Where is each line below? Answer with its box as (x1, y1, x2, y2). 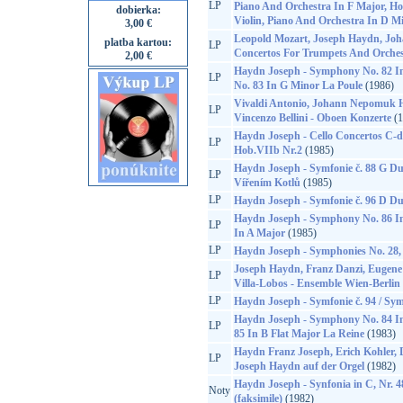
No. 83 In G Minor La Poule (233, 79, 363, 92)
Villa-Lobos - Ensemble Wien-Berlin (233, 277, 400, 290)
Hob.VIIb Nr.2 (233, 144, 302, 157)
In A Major (233, 227, 285, 239)
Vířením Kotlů (233, 176, 300, 189)
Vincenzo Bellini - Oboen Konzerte (233, 112, 391, 124)
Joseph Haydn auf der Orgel (233, 360, 364, 372)
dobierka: (115, 4, 161, 16)
